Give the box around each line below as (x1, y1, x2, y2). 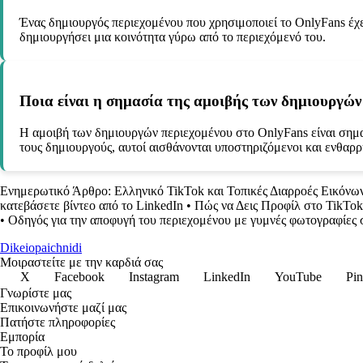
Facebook (54, 269, 105, 284)
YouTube (275, 269, 322, 284)
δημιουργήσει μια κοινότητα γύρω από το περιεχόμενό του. (19, 30, 326, 45)
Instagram (129, 269, 179, 284)
